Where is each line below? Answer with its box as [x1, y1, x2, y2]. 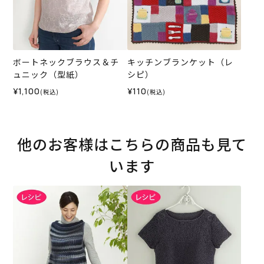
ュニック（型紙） [13, 68, 84, 81]
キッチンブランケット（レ [127, 56, 233, 68]
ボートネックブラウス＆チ [13, 56, 120, 68]
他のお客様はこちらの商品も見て [17, 133, 247, 155]
